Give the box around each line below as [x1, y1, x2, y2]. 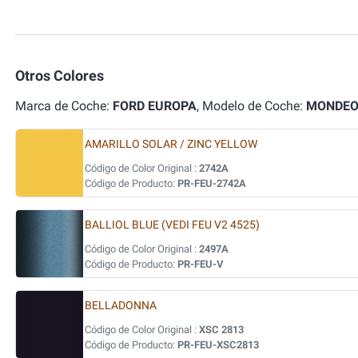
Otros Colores [15, 67, 104, 84]
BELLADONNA [85, 299, 157, 312]
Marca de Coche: [15, 98, 113, 113]
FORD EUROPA [113, 98, 197, 113]
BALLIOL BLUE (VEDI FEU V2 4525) [85, 218, 260, 232]
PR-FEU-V [177, 258, 224, 270]
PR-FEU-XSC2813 [177, 339, 259, 351]
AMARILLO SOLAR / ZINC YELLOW [85, 137, 257, 151]
